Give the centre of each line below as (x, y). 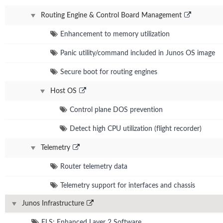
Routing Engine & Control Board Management (111, 15)
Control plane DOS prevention (116, 110)
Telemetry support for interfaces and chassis (128, 185)
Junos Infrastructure (53, 203)
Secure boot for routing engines (109, 72)
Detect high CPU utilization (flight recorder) (136, 129)
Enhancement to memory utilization (115, 34)
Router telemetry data (94, 167)
